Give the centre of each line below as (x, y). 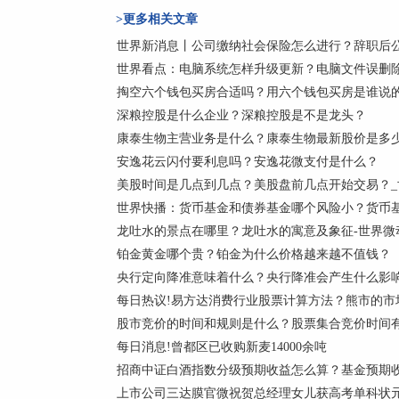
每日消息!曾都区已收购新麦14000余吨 (222, 347)
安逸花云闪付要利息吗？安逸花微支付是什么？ (248, 162)
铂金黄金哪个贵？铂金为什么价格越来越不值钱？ (254, 254)
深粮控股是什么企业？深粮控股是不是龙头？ (241, 115)
